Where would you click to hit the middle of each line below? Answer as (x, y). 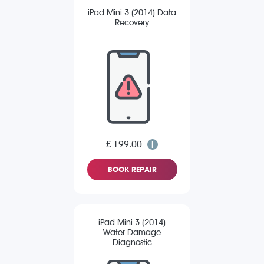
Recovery (132, 23)
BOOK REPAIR (132, 170)
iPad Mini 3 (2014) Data (132, 13)
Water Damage (132, 233)
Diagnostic (132, 243)
